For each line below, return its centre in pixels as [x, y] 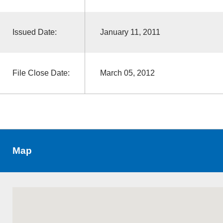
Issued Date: [34, 32]
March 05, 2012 [127, 73]
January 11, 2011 [130, 32]
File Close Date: [41, 73]
